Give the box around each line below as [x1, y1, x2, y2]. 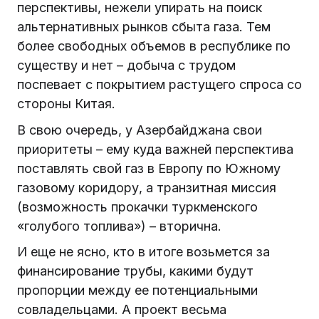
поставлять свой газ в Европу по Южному [17, 160, 281, 176]
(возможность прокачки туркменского [17, 199, 258, 214]
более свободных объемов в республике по [17, 38, 291, 54]
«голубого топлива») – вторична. [17, 218, 221, 234]
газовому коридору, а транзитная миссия [17, 179, 276, 195]
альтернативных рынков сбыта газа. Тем [17, 19, 271, 35]
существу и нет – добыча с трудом [17, 58, 236, 73]
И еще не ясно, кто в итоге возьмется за [17, 244, 270, 259]
